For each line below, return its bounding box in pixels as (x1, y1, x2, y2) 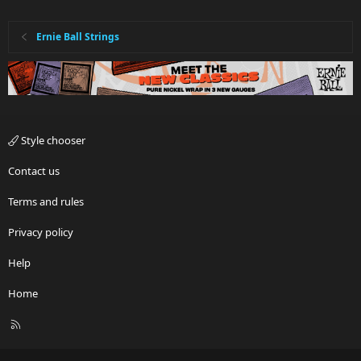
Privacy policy (8, 225, 73, 240)
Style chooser (19, 133, 85, 148)
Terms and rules (8, 194, 84, 210)
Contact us (8, 164, 60, 179)
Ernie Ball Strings (36, 29, 120, 44)
